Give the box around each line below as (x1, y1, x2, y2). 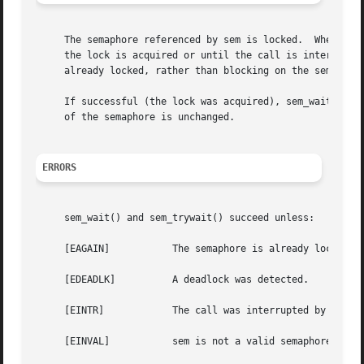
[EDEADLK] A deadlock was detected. (36, 274, 116, 286)
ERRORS (42, 162, 77, 174)
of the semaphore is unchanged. (36, 111, 236, 123)
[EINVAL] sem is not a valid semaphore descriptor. (36, 336, 110, 348)
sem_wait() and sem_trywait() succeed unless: (36, 212, 315, 224)
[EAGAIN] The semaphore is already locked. (36, 243, 110, 255)
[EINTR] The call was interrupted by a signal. (36, 305, 105, 317)
